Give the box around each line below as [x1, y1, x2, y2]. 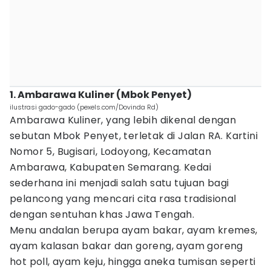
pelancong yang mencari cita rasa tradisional [10, 192, 237, 206]
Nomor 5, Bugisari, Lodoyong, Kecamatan [10, 145, 212, 158]
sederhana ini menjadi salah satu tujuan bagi [10, 176, 229, 190]
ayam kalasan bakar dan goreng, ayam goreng [10, 239, 243, 253]
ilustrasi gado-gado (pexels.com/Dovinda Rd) [10, 102, 158, 112]
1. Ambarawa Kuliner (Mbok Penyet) [10, 88, 192, 102]
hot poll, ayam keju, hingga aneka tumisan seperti [10, 255, 256, 269]
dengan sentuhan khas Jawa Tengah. [10, 207, 195, 221]
